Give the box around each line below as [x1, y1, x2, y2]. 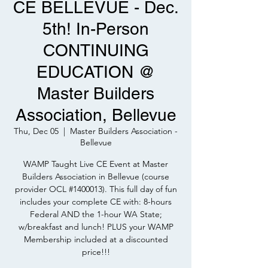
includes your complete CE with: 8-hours [20, 196, 172, 207]
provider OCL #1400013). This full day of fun [14, 184, 177, 194]
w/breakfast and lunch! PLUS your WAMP [18, 221, 173, 232]
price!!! [81, 246, 110, 257]
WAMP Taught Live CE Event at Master [23, 159, 168, 169]
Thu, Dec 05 [14, 126, 59, 136]
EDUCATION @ [36, 62, 155, 81]
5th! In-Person [42, 19, 149, 38]
